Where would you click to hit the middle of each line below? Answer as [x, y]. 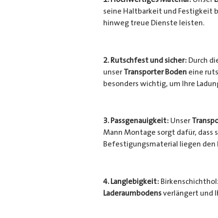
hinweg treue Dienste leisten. [154, 23]
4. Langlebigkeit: [131, 182]
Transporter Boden [155, 72]
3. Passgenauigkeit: [136, 121]
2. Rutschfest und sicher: [145, 60]
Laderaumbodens [132, 193]
